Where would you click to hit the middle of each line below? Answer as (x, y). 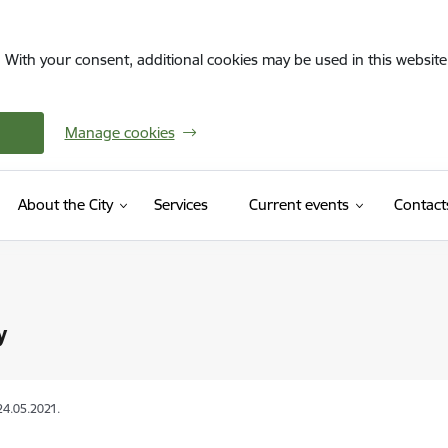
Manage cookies (119, 132)
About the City (65, 204)
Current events (298, 204)
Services (180, 204)
